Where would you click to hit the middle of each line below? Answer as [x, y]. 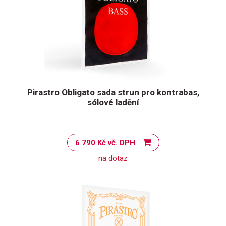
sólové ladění [113, 102]
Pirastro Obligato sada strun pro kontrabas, [113, 92]
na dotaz [113, 158]
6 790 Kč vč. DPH [121, 143]
